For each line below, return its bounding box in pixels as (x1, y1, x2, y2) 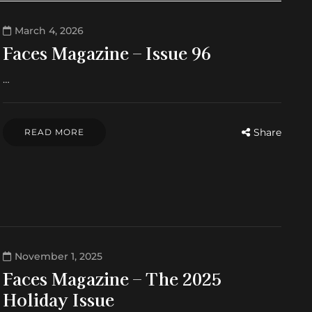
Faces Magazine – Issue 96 (3, 40, 211, 65)
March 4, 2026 (15, 24, 84, 38)
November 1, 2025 (15, 249, 102, 263)
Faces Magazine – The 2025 (3, 265, 221, 290)
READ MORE (24, 127, 84, 138)
